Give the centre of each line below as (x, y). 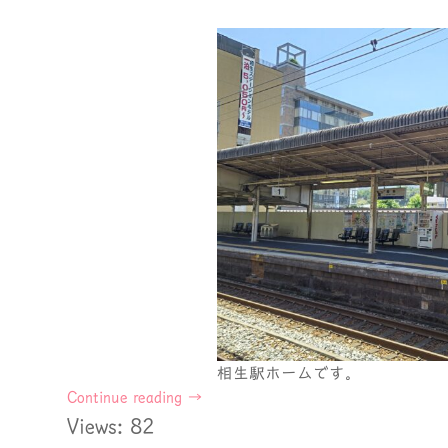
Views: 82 (111, 426)
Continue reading (127, 397)
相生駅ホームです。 (289, 373)
